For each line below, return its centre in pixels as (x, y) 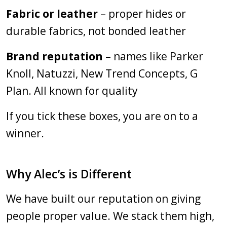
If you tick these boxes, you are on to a (102, 116)
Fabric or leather (52, 14)
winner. (25, 133)
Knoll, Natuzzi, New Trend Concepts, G (102, 73)
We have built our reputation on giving (103, 199)
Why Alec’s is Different (69, 174)
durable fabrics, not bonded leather (96, 31)
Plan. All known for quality (72, 91)
